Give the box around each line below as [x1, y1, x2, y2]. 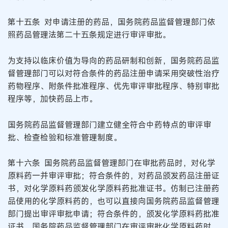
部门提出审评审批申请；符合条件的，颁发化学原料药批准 [8, 208, 219, 220]
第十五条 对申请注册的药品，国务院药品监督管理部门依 [8, 16, 215, 28]
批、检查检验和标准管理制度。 [8, 131, 122, 143]
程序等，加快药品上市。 [8, 93, 97, 105]
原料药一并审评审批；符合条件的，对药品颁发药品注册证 [8, 170, 219, 182]
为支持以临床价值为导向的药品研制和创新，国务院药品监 [8, 55, 219, 67]
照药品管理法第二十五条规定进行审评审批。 [8, 29, 170, 41]
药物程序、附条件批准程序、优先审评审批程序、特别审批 [8, 80, 219, 92]
